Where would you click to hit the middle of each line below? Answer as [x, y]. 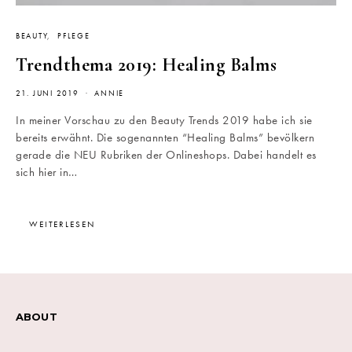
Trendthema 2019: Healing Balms [146, 65]
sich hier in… [47, 172]
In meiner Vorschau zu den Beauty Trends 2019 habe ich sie [164, 121]
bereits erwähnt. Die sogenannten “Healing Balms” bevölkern [165, 138]
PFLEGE [74, 37]
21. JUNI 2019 [48, 94]
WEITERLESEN [62, 224]
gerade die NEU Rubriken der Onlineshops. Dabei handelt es [166, 155]
